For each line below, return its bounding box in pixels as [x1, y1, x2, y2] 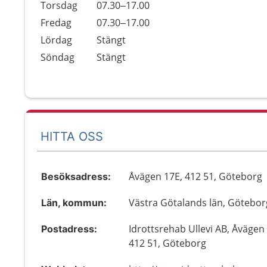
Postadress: [41, 223, 97, 235]
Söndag [41, 51, 74, 64]
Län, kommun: [41, 197, 107, 209]
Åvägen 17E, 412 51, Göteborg [129, 170, 263, 183]
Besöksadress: [41, 170, 111, 182]
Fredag [41, 16, 72, 29]
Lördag [41, 33, 72, 46]
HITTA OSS [41, 129, 103, 144]
